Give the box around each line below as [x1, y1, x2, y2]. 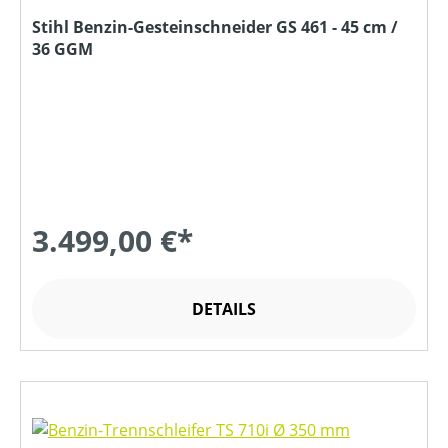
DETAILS [192, 298, 256, 320]
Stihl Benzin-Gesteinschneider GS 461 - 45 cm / [32, 16, 398, 38]
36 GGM [32, 38, 93, 60]
